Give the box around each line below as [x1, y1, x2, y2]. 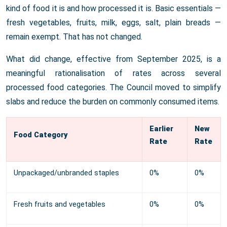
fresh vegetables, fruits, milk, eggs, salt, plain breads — [6, 18, 221, 28]
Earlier [149, 125, 173, 134]
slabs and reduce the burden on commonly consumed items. [6, 97, 219, 107]
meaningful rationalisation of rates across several [6, 68, 221, 79]
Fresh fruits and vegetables [14, 200, 105, 209]
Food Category [14, 131, 68, 140]
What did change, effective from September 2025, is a [6, 54, 221, 64]
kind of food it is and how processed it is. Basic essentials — [6, 4, 221, 14]
